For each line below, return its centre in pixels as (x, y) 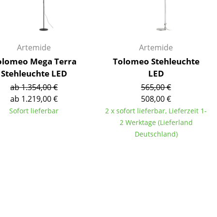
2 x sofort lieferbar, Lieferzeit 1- (156, 111)
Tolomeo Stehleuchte (156, 61)
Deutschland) (156, 134)
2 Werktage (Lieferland (156, 122)
